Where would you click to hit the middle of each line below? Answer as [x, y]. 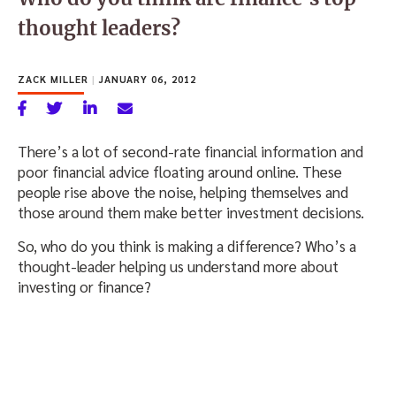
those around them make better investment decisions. [191, 212]
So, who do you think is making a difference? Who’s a [187, 245]
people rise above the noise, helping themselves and [183, 191]
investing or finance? [84, 286]
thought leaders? [99, 28]
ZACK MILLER [55, 79]
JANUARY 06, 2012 [146, 79]
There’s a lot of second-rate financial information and [190, 151]
